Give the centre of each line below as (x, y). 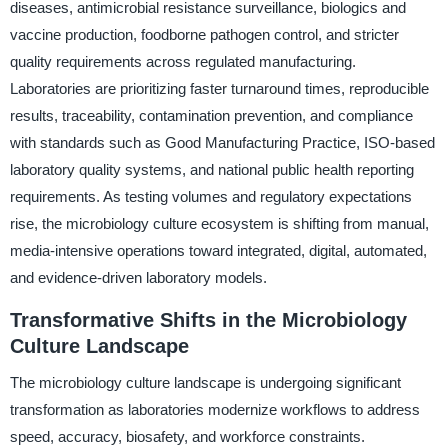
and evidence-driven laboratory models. (138, 278)
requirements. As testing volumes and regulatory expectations (210, 197)
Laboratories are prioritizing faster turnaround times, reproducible (219, 89)
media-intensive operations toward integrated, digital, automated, (218, 251)
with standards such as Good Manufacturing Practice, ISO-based (222, 143)
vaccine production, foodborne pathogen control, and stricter (204, 35)
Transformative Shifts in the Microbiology (208, 320)
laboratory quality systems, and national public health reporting (211, 170)
